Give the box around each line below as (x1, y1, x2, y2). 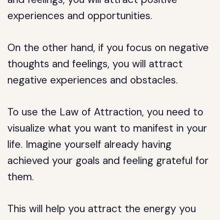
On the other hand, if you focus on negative (7, 41, 209, 55)
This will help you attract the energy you (7, 202, 196, 216)
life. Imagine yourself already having (7, 137, 172, 151)
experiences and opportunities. (7, 9, 153, 23)
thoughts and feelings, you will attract (7, 57, 183, 71)
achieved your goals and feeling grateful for (7, 154, 209, 167)
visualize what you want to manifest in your (7, 121, 208, 135)
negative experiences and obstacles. (7, 73, 178, 87)
